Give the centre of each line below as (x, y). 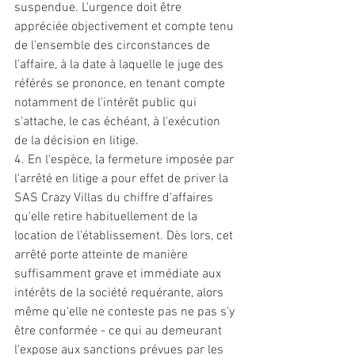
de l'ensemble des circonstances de (114, 46)
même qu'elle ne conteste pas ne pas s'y (126, 312)
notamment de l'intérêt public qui (107, 103)
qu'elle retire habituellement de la (107, 217)
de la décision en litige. (78, 141)
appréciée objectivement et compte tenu (126, 27)
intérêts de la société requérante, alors (120, 293)
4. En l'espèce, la (61, 160)
